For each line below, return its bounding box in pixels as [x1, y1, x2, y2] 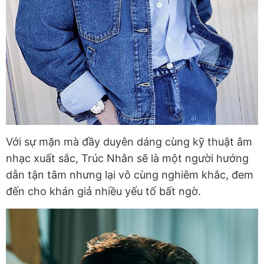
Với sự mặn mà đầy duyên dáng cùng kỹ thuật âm [6, 135, 252, 148]
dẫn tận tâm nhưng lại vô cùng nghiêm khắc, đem [6, 168, 253, 181]
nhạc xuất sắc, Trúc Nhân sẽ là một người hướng [6, 151, 249, 164]
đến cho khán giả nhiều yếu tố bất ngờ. [6, 184, 201, 197]
